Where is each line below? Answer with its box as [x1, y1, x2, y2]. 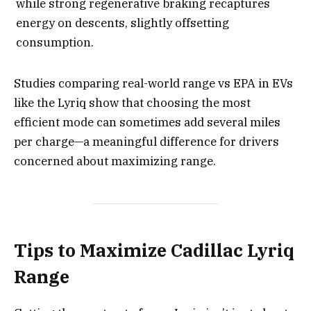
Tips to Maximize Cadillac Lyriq [14, 238, 294, 262]
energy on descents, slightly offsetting [16, 15, 229, 31]
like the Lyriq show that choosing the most [14, 94, 251, 110]
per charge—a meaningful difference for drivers [14, 133, 279, 149]
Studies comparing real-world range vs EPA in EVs [14, 75, 293, 91]
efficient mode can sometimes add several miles [14, 114, 280, 130]
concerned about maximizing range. [14, 153, 216, 169]
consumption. [16, 35, 94, 51]
